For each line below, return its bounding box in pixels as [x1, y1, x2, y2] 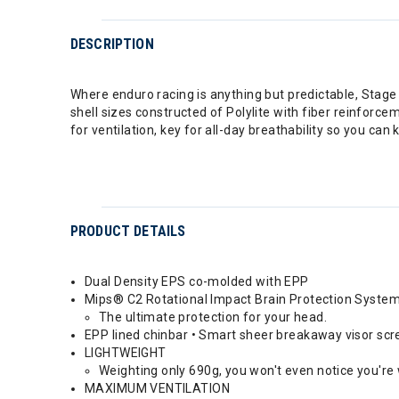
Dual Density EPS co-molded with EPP [85, 274, 309, 289]
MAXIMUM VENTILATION [85, 381, 230, 395]
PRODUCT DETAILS [70, 223, 186, 240]
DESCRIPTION [70, 36, 154, 53]
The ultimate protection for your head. [99, 310, 327, 324]
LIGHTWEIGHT [85, 346, 167, 360]
